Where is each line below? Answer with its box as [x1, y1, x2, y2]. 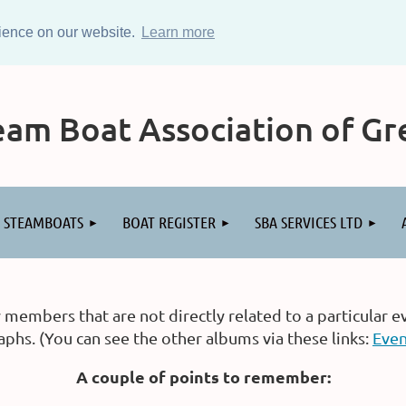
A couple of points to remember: [75, 366, 331, 387]
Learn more [140, 24, 215, 40]
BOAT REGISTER [122, 212, 216, 232]
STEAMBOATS [4, 212, 83, 232]
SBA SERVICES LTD [255, 212, 362, 232]
